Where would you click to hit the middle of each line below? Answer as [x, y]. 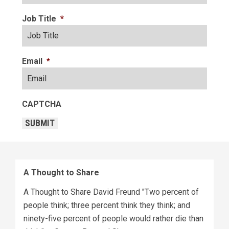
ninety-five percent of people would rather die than [113, 218]
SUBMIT [40, 123]
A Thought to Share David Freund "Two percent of [111, 192]
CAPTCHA [42, 104]
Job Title [39, 18]
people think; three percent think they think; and [107, 205]
